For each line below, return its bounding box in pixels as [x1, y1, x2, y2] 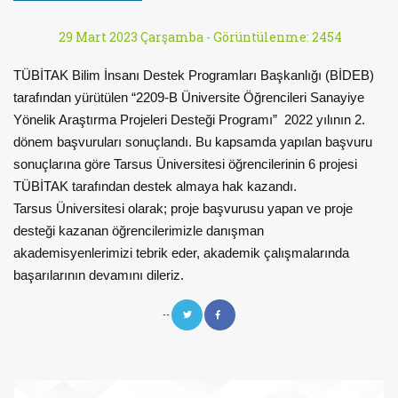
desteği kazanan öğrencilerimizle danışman [13, 223, 264, 238]
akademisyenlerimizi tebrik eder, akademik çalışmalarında [13, 245, 349, 260]
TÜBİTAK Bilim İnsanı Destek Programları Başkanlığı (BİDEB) [13, 68, 374, 83]
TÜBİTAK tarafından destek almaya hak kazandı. [13, 179, 300, 194]
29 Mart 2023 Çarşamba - [59, 28, 213, 45]
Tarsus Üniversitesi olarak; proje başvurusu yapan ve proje [13, 201, 353, 216]
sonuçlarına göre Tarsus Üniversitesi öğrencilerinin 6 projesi [13, 156, 357, 171]
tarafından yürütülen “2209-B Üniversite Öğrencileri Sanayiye [13, 90, 364, 105]
